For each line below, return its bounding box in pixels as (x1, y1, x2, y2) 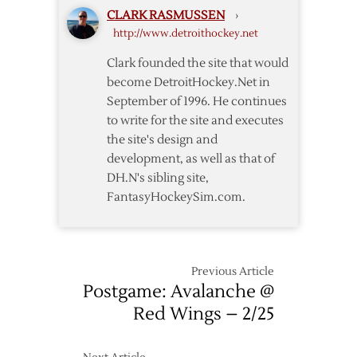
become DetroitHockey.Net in (107, 75, 270, 91)
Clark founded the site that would (107, 56, 288, 72)
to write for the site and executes (107, 113, 284, 129)
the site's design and (107, 132, 218, 148)
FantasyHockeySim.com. (107, 190, 245, 206)
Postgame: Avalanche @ (83, 280, 274, 304)
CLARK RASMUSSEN (107, 8, 225, 24)
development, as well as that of (107, 151, 275, 167)
